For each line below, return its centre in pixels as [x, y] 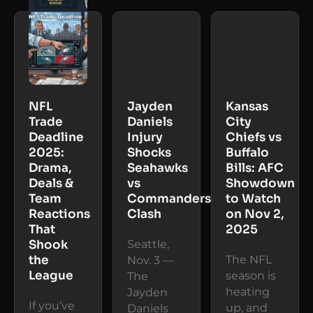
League [51, 275]
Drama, [50, 168]
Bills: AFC [255, 168]
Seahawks [158, 168]
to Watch [253, 198]
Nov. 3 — [151, 260]
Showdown [260, 183]
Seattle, [148, 244]
